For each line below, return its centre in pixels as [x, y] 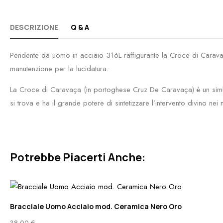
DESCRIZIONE [34, 27]
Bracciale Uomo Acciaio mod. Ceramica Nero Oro [96, 207]
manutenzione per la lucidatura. [59, 69]
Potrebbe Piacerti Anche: [78, 157]
